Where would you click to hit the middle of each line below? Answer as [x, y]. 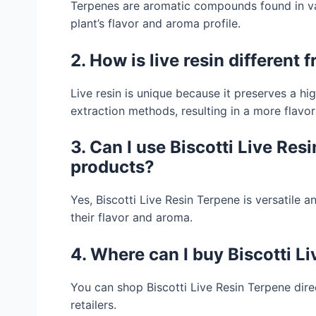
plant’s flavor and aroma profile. [156, 24]
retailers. [93, 304]
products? [113, 167]
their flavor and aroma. [132, 218]
